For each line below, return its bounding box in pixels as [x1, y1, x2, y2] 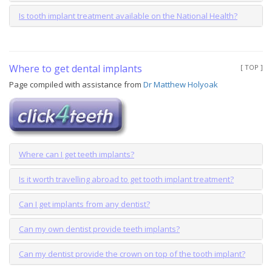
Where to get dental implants [9, 61, 142, 75]
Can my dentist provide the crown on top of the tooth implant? [19, 248, 245, 259]
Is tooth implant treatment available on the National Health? [19, 10, 237, 21]
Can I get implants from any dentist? [19, 198, 150, 209]
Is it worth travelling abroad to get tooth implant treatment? [19, 173, 234, 185]
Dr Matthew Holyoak [143, 78, 218, 90]
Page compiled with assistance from [9, 78, 143, 90]
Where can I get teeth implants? [19, 148, 134, 160]
